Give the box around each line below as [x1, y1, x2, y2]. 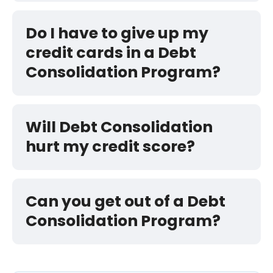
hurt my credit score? [26, 136, 195, 158]
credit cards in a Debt [26, 42, 196, 64]
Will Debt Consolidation [26, 116, 213, 138]
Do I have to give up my [26, 23, 208, 44]
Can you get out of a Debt [26, 191, 225, 213]
